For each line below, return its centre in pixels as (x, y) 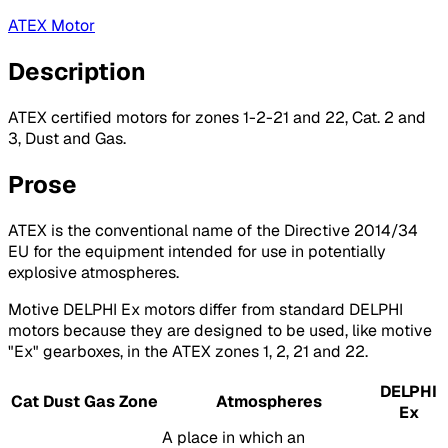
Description (77, 72)
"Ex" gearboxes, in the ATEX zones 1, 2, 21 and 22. (188, 351)
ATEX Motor (51, 26)
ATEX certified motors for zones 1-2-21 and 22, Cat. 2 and (217, 117)
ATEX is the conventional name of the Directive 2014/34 (213, 230)
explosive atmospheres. (93, 272)
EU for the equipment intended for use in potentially (197, 251)
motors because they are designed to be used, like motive (220, 330)
